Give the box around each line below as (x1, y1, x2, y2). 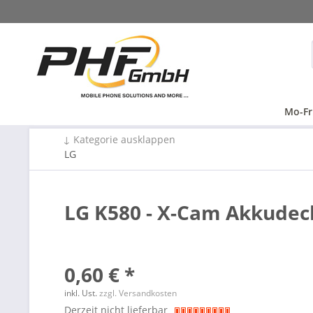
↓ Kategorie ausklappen (63, 133, 175, 146)
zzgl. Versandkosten (99, 287, 177, 299)
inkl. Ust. (64, 287, 99, 299)
